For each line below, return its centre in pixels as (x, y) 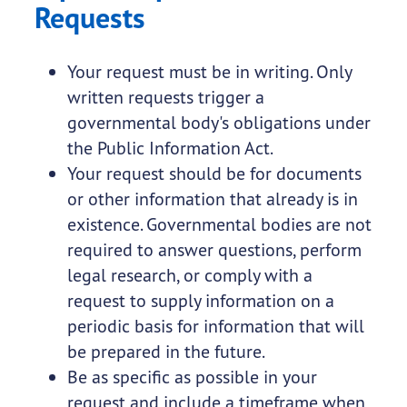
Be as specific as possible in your (192, 377)
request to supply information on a (200, 301)
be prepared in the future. (166, 352)
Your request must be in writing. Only (209, 72)
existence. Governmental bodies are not (219, 224)
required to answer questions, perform (214, 250)
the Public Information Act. (170, 148)
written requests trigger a (165, 97)
